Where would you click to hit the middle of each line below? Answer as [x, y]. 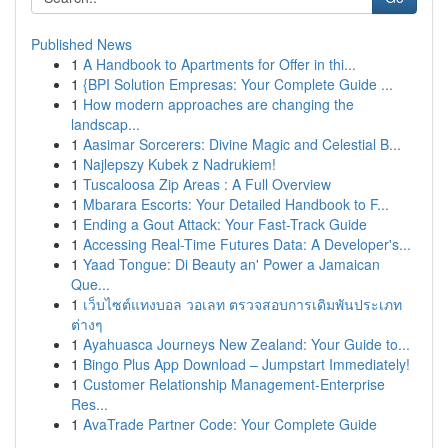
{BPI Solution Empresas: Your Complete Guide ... [238, 84]
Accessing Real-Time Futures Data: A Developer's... [247, 244]
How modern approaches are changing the [218, 104]
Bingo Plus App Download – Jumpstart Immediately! [246, 364]
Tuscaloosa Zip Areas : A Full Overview [207, 184]
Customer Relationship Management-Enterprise [234, 384]
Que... [90, 284]
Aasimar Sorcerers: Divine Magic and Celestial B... [242, 144]
